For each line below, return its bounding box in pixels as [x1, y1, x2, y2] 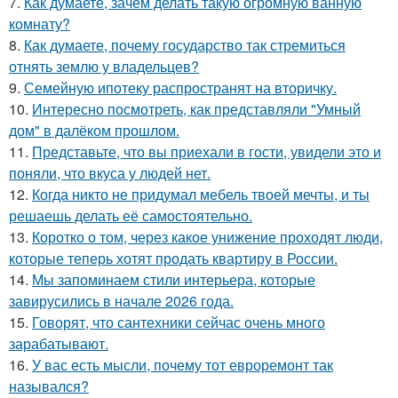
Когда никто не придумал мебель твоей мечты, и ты [32, 184, 370, 205]
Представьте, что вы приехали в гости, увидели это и [32, 141, 381, 163]
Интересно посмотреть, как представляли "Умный [32, 99, 361, 120]
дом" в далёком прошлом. [9, 120, 179, 141]
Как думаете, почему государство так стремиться [24, 35, 346, 56]
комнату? [9, 13, 70, 35]
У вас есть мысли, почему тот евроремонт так [32, 354, 333, 376]
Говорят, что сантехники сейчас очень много [32, 312, 325, 333]
